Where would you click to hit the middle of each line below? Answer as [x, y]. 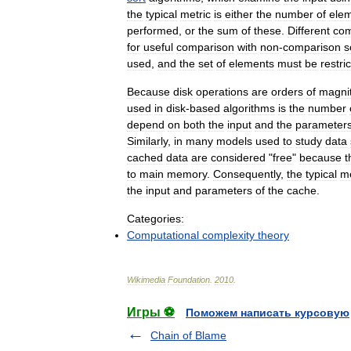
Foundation [189, 280]
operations [222, 92]
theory [273, 235]
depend [146, 125]
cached [145, 158]
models [234, 141]
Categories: [156, 219]
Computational [163, 235]
